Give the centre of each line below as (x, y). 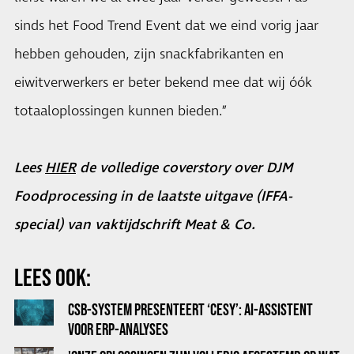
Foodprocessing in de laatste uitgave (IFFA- (153, 197)
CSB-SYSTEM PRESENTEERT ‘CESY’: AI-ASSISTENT (190, 309)
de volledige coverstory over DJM (184, 168)
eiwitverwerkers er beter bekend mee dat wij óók (163, 83)
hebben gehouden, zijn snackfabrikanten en (149, 55)
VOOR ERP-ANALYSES (118, 329)
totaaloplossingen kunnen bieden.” (121, 111)
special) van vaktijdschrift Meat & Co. (135, 225)
